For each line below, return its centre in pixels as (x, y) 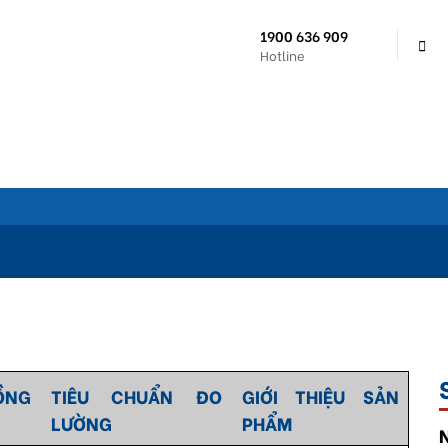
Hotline (282, 54)
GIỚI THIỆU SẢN (320, 395)
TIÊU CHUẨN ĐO (136, 395)
